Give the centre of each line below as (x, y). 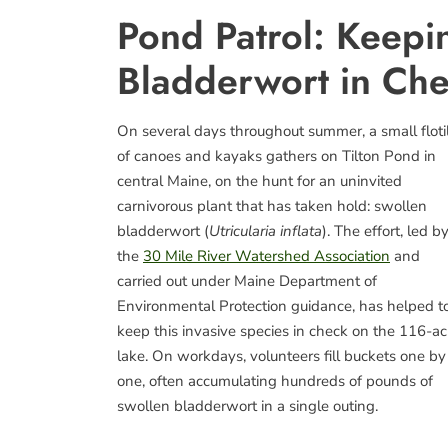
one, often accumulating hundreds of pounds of (275, 381)
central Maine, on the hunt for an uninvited (259, 181)
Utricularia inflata (265, 231)
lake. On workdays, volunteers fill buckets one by (281, 356)
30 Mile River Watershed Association (266, 256)
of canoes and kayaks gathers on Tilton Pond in (276, 156)
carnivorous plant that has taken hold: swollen (272, 206)
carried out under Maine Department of (247, 281)
